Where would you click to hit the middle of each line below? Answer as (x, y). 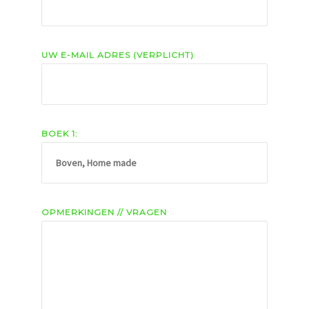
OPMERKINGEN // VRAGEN (104, 212)
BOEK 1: (60, 133)
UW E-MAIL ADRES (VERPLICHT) (118, 54)
